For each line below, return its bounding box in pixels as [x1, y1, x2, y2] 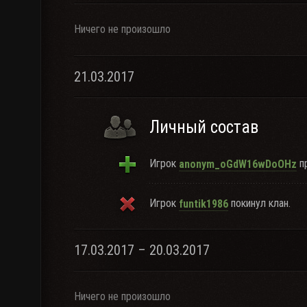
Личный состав [149, 117, 258, 137]
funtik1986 [179, 197, 228, 210]
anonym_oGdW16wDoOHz [179, 157, 297, 171]
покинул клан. [228, 197, 291, 210]
